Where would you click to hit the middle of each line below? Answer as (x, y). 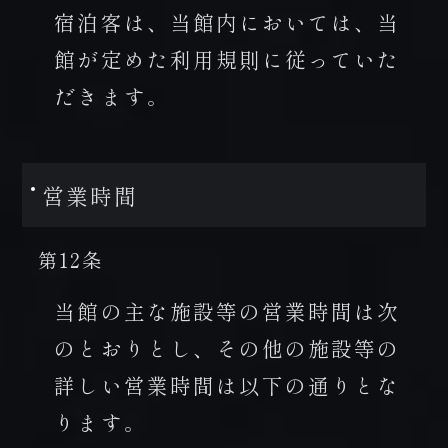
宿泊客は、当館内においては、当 (227, 22)
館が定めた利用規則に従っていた (227, 59)
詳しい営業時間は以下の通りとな (227, 385)
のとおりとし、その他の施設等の (227, 348)
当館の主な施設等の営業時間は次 (227, 311)
